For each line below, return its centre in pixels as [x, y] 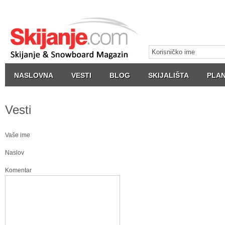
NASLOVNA [34, 75]
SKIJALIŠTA [168, 75]
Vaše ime [18, 135]
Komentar [18, 170]
